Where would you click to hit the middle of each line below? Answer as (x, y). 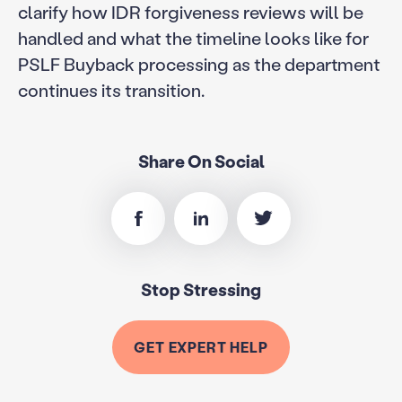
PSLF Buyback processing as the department (199, 64)
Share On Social (201, 161)
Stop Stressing (201, 290)
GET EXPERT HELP (201, 347)
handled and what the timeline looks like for (193, 38)
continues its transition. (111, 90)
